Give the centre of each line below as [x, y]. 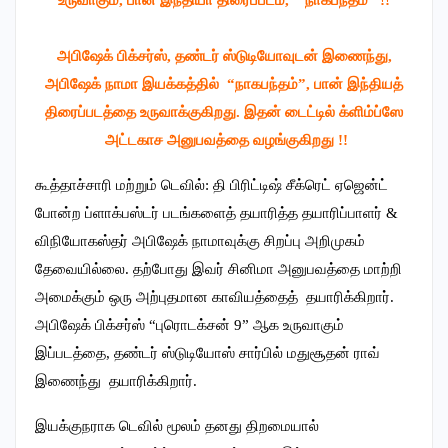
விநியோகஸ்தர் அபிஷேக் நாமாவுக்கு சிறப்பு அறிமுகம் [200, 240]
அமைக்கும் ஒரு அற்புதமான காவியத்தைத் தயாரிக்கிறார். [214, 296]
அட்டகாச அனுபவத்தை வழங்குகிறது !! [224, 139]
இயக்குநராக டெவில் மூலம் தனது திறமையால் [177, 425]
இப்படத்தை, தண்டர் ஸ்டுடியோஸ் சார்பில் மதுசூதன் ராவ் [207, 352]
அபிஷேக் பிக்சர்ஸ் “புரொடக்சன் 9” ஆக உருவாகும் [189, 324]
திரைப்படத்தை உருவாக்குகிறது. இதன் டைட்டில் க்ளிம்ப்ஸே [224, 111]
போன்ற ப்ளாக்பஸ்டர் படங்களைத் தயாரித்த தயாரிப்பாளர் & [216, 212]
